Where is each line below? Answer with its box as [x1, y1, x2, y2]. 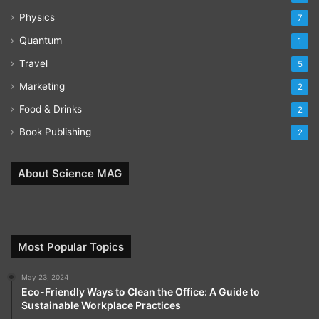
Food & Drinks [19, 103, 82, 115]
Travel [19, 58, 48, 70]
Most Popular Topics [18, 240, 124, 254]
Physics [19, 11, 55, 23]
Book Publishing [19, 126, 91, 138]
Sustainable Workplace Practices [21, 299, 181, 312]
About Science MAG [18, 167, 122, 181]
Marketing [19, 80, 65, 93]
